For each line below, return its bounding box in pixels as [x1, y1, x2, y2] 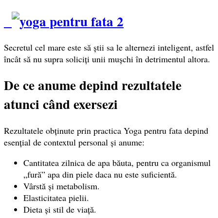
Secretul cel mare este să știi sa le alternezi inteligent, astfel [4, 41, 214, 54]
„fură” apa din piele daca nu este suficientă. [23, 168, 177, 180]
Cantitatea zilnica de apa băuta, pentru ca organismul [23, 156, 211, 168]
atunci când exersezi [4, 94, 118, 114]
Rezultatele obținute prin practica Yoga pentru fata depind [4, 124, 208, 136]
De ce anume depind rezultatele [4, 75, 182, 95]
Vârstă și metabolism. [23, 180, 100, 192]
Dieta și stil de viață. [23, 203, 96, 215]
